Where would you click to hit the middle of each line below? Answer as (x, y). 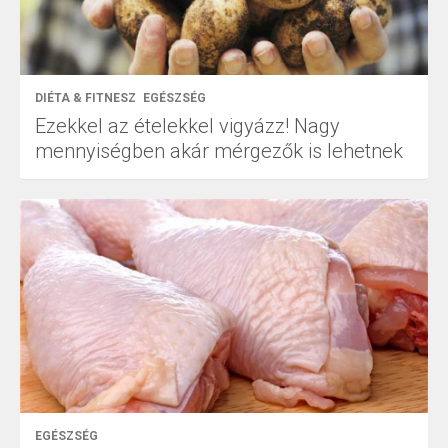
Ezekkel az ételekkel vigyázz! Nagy (187, 125)
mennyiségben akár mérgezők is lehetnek (219, 150)
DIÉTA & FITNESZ (85, 97)
